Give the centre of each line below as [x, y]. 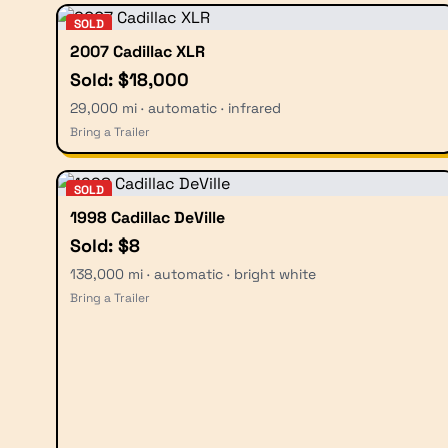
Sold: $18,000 [129, 79]
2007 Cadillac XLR [137, 51]
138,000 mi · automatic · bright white [193, 273]
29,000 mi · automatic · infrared [175, 107]
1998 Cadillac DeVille [147, 217]
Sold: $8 [105, 245]
